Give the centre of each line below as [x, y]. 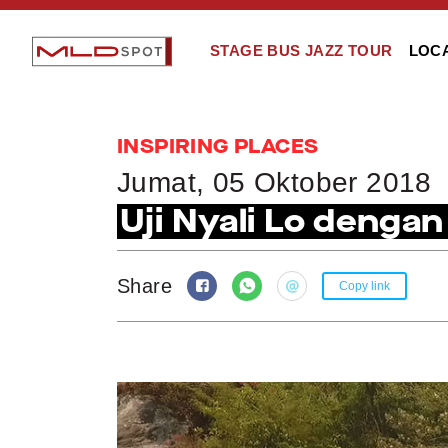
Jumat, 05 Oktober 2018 [274, 182]
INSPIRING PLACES [218, 147]
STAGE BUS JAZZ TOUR [301, 50]
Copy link [364, 286]
